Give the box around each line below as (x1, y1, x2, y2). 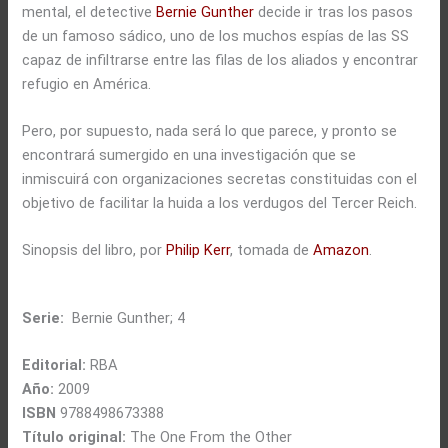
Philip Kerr (166, 241, 231, 260)
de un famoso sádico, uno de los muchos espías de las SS (22, 26, 410, 45)
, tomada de (230, 241, 314, 260)
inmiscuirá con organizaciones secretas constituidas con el (22, 170, 418, 189)
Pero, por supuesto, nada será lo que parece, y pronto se (22, 122, 398, 141)
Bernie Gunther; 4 (68, 308, 186, 327)
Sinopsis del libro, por (22, 241, 167, 260)
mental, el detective (22, 2, 157, 21)
